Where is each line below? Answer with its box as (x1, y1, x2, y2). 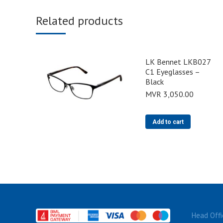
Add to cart (152, 118, 184, 125)
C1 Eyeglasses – (145, 67, 200, 77)
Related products (36, 13, 123, 28)
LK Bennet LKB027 (145, 57, 211, 67)
